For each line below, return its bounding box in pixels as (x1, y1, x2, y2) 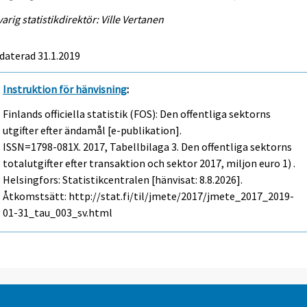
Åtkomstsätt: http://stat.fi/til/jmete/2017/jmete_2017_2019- (3, 189, 295, 204)
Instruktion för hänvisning (3, 82, 127, 96)
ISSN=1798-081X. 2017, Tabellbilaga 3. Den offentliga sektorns (3, 140, 293, 154)
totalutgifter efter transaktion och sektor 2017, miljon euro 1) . (3, 156, 296, 171)
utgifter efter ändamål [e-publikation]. (3, 123, 182, 138)
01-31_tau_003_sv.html (3, 206, 113, 220)
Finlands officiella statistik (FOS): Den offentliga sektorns (3, 107, 271, 121)
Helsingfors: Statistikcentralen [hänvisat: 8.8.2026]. (3, 173, 243, 187)
